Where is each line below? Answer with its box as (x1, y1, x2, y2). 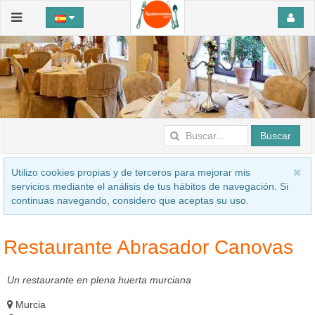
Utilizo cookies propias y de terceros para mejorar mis (11, 166, 250, 178)
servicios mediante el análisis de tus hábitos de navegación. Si (11, 180, 288, 192)
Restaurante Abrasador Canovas (4, 236, 293, 258)
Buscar (260, 129, 291, 141)
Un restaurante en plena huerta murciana (7, 274, 191, 285)
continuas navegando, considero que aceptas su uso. (11, 194, 249, 206)
